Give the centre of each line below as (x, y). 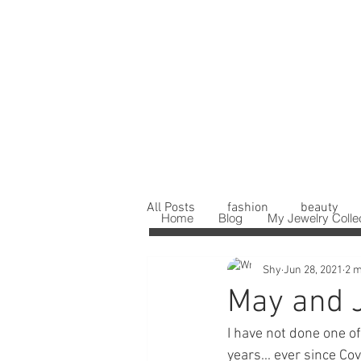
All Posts (171, 208)
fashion (248, 208)
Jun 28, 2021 (313, 270)
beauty (319, 208)
